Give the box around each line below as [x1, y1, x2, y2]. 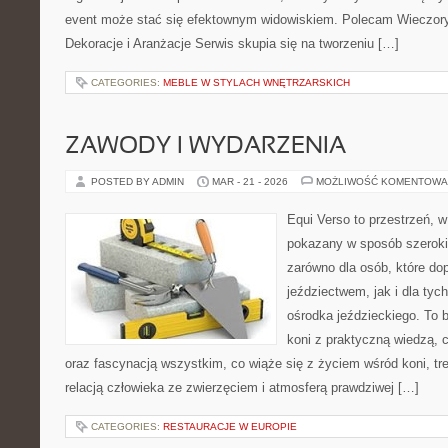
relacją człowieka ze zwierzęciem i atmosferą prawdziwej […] [65, 380, 419, 395]
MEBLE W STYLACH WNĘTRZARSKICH [163, 77, 350, 88]
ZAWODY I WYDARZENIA [65, 136, 346, 158]
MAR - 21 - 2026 [212, 176, 288, 187]
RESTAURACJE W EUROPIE [163, 421, 297, 432]
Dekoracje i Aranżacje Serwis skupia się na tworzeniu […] [65, 36, 399, 51]
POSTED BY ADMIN [91, 176, 187, 187]
